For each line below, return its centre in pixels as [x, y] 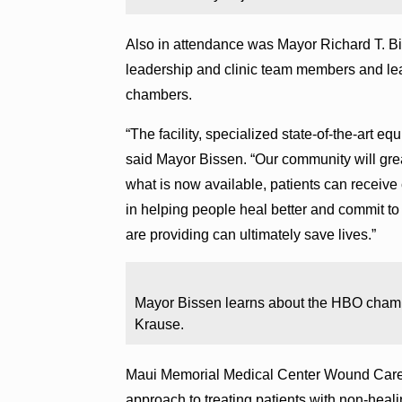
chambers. [159, 94]
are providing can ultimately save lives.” [251, 234]
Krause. [160, 324]
